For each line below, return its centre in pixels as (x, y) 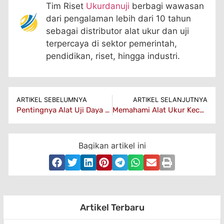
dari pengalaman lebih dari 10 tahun (118, 18)
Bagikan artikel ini (112, 146)
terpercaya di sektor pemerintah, (111, 43)
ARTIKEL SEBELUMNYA (52, 100)
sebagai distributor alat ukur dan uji (117, 31)
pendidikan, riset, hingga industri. (113, 56)
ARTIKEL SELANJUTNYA (170, 100)
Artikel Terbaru (112, 208)
